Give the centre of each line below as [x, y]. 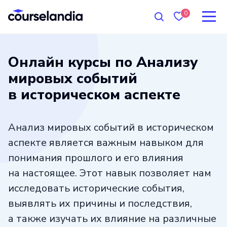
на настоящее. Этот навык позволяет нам [110, 173]
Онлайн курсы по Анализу [103, 62]
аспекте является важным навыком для [106, 142]
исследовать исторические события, [96, 188]
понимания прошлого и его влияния [96, 158]
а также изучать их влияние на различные [112, 218]
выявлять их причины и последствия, [100, 203]
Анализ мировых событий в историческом [111, 127]
